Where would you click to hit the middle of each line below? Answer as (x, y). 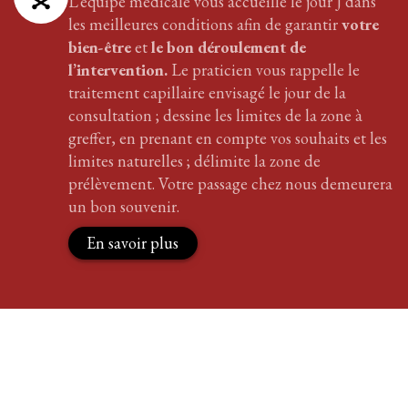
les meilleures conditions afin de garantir (205, 24)
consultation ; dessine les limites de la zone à (215, 115)
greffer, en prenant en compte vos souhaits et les (228, 138)
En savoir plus (133, 243)
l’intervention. (120, 69)
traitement (106, 92)
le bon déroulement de (229, 46)
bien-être (100, 46)
